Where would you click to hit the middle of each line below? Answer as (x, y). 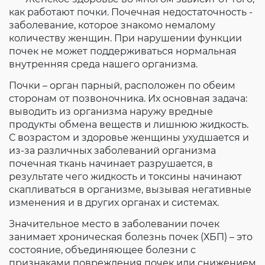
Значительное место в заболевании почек (114, 224)
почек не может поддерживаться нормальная (123, 51)
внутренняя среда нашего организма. (103, 64)
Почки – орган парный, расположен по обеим (122, 85)
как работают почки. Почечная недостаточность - (131, 12)
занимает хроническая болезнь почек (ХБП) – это (131, 237)
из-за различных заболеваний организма (112, 151)
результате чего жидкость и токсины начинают (125, 177)
